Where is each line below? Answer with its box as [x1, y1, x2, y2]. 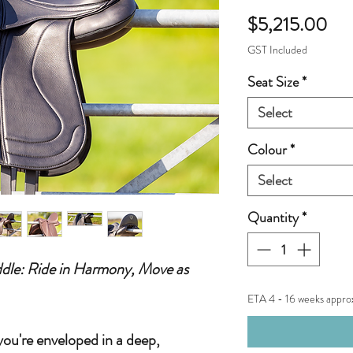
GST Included [247, 42, 307, 58]
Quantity [247, 207, 299, 229]
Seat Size [247, 72, 299, 93]
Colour [247, 139, 287, 161]
